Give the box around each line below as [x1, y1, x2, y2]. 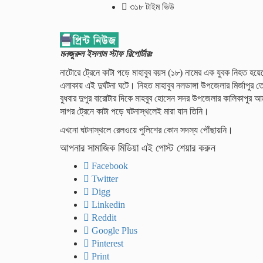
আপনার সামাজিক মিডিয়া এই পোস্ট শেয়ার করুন [60, 142, 215, 154]
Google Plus [89, 225, 137, 236]
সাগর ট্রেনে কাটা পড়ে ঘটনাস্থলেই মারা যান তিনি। [60, 106, 209, 117]
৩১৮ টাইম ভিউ [127, 2, 174, 12]
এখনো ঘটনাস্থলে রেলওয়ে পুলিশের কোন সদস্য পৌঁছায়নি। [60, 125, 233, 136]
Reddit [89, 213, 116, 223]
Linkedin [89, 200, 125, 210]
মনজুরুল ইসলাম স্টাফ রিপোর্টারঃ [60, 49, 151, 59]
